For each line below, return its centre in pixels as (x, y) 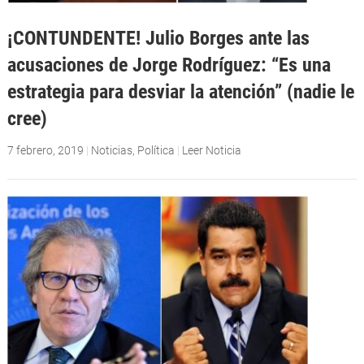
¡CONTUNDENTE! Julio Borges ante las (158, 38)
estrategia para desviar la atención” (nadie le (180, 92)
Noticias (111, 150)
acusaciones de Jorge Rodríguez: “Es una (169, 65)
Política (156, 150)
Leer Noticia (211, 150)
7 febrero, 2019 (45, 150)
